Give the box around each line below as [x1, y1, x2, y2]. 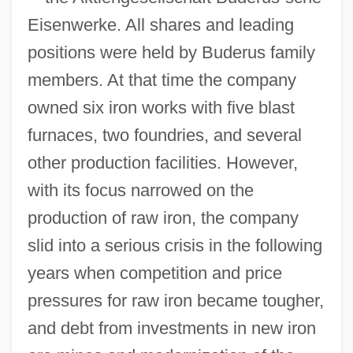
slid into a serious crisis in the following [27, 235, 322, 255]
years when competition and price [27, 262, 282, 283]
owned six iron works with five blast [27, 97, 295, 117]
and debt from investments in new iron [27, 318, 316, 338]
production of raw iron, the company [27, 207, 299, 228]
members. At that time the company [27, 69, 296, 90]
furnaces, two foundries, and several [27, 124, 302, 145]
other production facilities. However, [27, 152, 298, 173]
